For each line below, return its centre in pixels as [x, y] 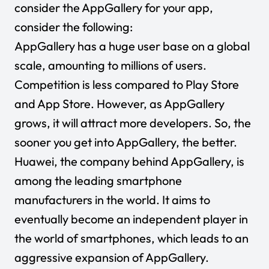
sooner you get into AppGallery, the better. [126, 142]
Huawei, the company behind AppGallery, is [129, 161]
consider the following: [74, 26]
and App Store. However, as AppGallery [119, 103]
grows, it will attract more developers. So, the [133, 122]
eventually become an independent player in [131, 219]
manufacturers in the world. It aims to [112, 199]
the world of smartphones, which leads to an [131, 238]
